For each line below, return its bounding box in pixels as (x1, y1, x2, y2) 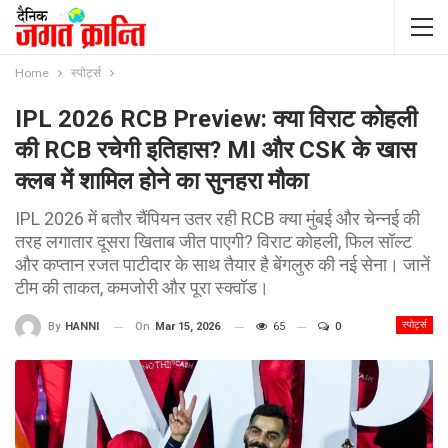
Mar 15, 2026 (155, 320, 220, 333)
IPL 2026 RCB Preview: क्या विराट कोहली (15, 105, 417, 133)
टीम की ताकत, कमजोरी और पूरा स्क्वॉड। (15, 277, 269, 298)
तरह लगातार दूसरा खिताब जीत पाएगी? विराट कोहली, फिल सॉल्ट (15, 231, 412, 252)
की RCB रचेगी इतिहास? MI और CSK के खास (15, 136, 416, 164)
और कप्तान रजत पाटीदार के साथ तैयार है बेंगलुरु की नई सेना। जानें (15, 254, 430, 275)
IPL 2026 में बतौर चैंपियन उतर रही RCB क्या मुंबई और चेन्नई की (15, 208, 420, 229)
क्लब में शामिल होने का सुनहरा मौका (15, 167, 308, 195)
